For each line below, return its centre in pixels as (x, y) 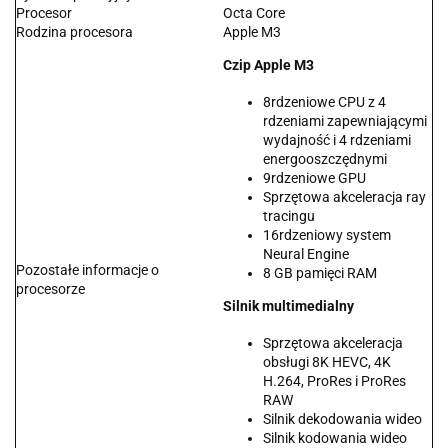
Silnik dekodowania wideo (342, 419)
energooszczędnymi (325, 159)
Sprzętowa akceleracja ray (344, 197)
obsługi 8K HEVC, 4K (327, 362)
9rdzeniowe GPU (314, 178)
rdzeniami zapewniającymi (345, 121)
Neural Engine (306, 254)
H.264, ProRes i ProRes (334, 381)
